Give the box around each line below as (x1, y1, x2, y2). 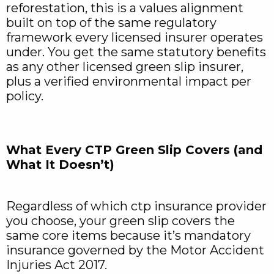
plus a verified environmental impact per (6, 74, 251, 89)
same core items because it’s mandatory (6, 228, 251, 243)
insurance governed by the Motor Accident (6, 243, 264, 257)
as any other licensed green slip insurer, (6, 59, 243, 74)
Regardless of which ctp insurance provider (6, 199, 267, 213)
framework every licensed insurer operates (6, 30, 263, 45)
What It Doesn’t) (6, 157, 114, 172)
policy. (6, 89, 43, 103)
